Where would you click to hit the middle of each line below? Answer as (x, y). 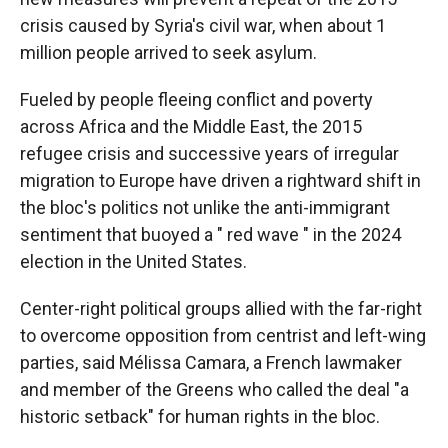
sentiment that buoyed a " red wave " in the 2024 (210, 235)
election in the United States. (133, 262)
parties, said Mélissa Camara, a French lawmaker (211, 363)
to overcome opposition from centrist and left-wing (223, 336)
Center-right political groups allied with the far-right (221, 309)
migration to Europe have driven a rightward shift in (220, 181)
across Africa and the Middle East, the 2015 (191, 127)
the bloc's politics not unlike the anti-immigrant (205, 208)
